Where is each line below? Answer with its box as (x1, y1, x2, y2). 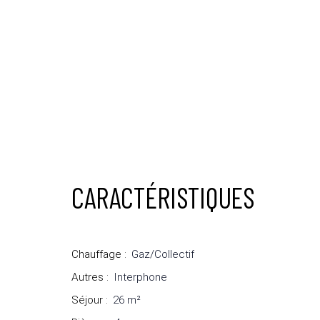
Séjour (71, 294, 103, 307)
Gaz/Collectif (131, 248, 194, 261)
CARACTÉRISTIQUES (71, 180, 255, 215)
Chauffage (71, 248, 121, 261)
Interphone (114, 271, 167, 284)
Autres (71, 271, 104, 284)
